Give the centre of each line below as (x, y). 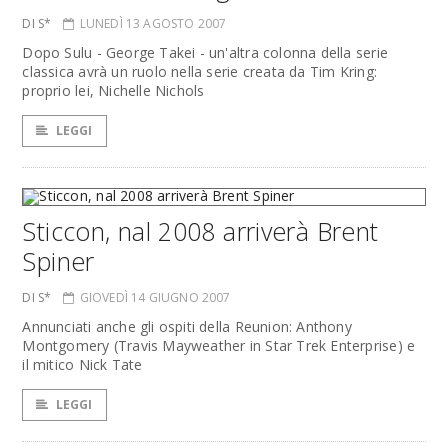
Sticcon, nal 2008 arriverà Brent (200, 231)
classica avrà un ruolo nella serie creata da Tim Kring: (199, 71)
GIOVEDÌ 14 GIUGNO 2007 (155, 297)
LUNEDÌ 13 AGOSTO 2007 (153, 23)
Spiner (58, 261)
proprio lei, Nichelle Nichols (113, 90)
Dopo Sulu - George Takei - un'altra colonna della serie (205, 52)
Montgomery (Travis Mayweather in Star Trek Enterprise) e (219, 345)
